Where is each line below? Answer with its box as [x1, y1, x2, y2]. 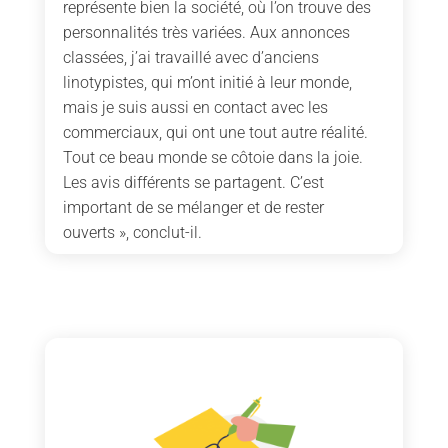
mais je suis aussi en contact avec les [62, 98, 328, 118]
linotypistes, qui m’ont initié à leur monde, [62, 73, 352, 93]
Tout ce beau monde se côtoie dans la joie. [62, 148, 363, 168]
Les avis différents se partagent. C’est [62, 173, 324, 193]
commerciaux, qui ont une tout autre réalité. [62, 123, 368, 143]
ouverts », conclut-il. [62, 223, 202, 243]
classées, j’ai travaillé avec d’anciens [62, 48, 319, 68]
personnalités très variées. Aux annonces [62, 23, 350, 43]
